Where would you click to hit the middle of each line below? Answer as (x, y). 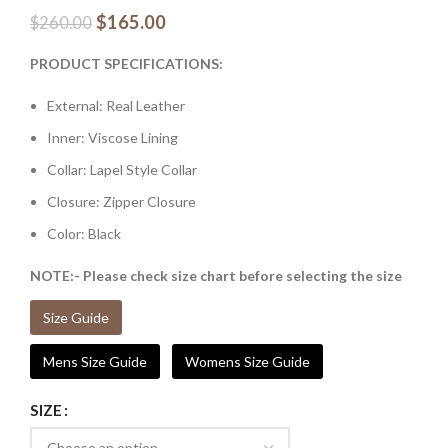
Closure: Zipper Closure (121, 201)
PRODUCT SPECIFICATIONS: (126, 63)
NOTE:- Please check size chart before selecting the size (216, 275)
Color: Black (84, 233)
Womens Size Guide (247, 361)
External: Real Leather (116, 105)
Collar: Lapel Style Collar (122, 169)
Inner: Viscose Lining (112, 137)
